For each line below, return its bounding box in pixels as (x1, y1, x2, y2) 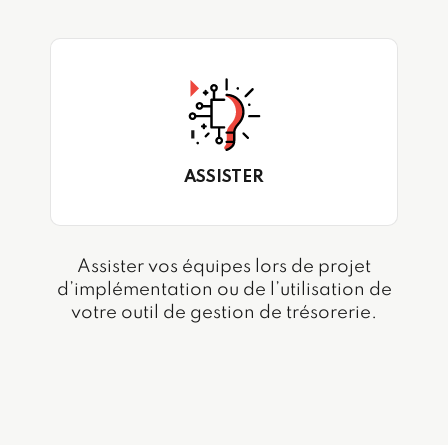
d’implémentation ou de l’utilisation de (56, 281, 392, 300)
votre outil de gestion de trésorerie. (71, 304, 377, 323)
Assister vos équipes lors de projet (77, 258, 371, 277)
